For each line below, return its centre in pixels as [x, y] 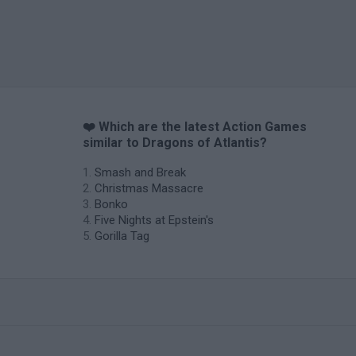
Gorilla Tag [122, 236]
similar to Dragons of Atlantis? [175, 143]
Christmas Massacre [149, 188]
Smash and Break [140, 172]
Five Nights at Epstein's [154, 220]
